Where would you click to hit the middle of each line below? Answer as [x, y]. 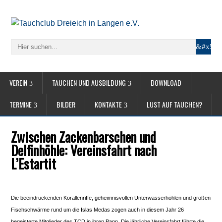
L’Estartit [34, 164]
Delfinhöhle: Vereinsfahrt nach [84, 150]
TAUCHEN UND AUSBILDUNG [89, 83]
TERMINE [21, 104]
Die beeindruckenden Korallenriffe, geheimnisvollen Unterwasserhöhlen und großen [111, 198]
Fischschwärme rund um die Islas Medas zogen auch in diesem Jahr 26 [98, 210]
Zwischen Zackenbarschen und [83, 137]
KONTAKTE [108, 104]
